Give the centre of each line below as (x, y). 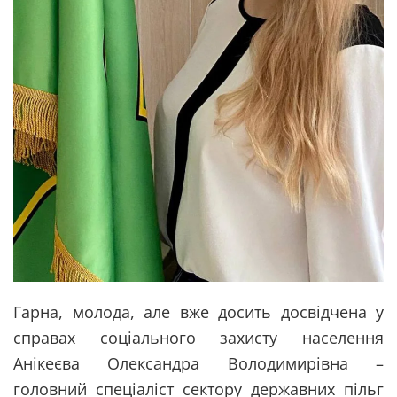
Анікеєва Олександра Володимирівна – (198, 363)
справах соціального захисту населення (198, 337)
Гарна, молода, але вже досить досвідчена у (198, 311)
